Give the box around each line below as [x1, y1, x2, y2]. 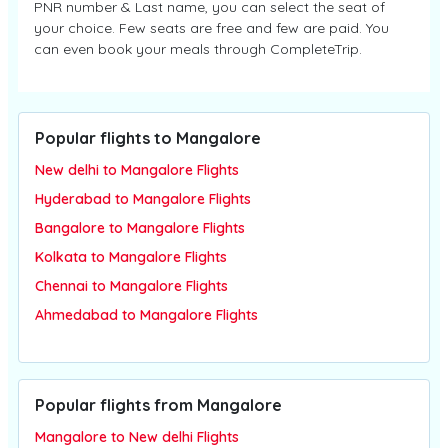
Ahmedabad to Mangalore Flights [35, 306, 258, 324]
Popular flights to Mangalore [35, 128, 261, 148]
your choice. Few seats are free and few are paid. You [34, 19, 389, 37]
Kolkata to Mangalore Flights [35, 248, 227, 266]
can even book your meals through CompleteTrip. [34, 40, 362, 58]
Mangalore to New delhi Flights [35, 428, 239, 446]
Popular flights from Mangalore [35, 395, 282, 415]
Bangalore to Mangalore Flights [35, 219, 245, 237]
